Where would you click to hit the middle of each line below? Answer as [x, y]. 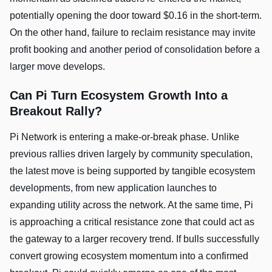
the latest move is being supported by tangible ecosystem [132, 171]
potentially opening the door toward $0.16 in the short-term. [136, 16]
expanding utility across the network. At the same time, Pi [131, 205]
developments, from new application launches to [113, 188]
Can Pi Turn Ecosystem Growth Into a [119, 96]
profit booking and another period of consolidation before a [135, 50]
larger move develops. [57, 67]
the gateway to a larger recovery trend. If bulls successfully [134, 239]
